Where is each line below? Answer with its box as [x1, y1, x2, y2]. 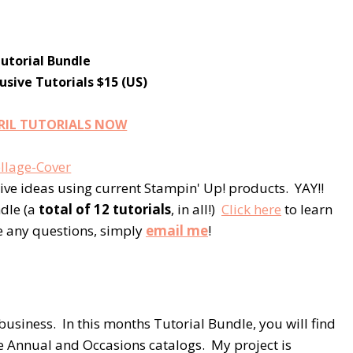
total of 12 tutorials [39, 199, 171, 218]
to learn [281, 199, 333, 218]
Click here [221, 199, 281, 218]
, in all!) [171, 199, 221, 218]
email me [146, 221, 208, 240]
